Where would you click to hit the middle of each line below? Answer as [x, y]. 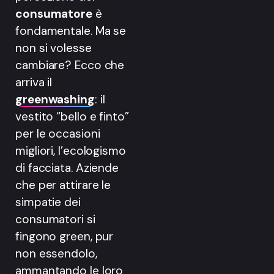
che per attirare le [63, 185]
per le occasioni [58, 134]
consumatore [55, 14]
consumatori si [55, 220]
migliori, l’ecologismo [71, 151]
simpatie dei [48, 202]
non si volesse [54, 48]
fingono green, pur [65, 237]
